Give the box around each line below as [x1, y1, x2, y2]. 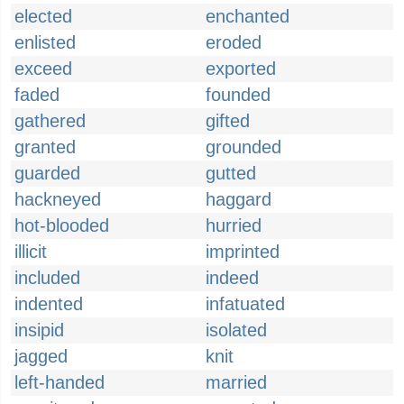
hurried [206, 216, 262, 235]
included [14, 268, 80, 288]
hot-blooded [14, 216, 109, 235]
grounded [206, 137, 281, 157]
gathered [14, 111, 86, 131]
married [206, 372, 267, 392]
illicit [14, 242, 47, 262]
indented [14, 294, 83, 314]
